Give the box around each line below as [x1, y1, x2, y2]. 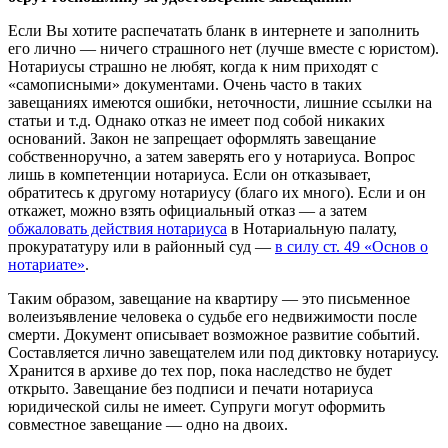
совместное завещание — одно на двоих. [8, 415, 288, 433]
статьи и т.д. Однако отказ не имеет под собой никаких [8, 111, 385, 129]
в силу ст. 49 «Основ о [275, 237, 428, 255]
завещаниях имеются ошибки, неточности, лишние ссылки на [8, 93, 432, 111]
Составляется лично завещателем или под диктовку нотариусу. [8, 343, 439, 361]
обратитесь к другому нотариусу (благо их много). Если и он [8, 183, 426, 201]
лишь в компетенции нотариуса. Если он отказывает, [8, 165, 371, 183]
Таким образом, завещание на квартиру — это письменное [8, 289, 410, 307]
